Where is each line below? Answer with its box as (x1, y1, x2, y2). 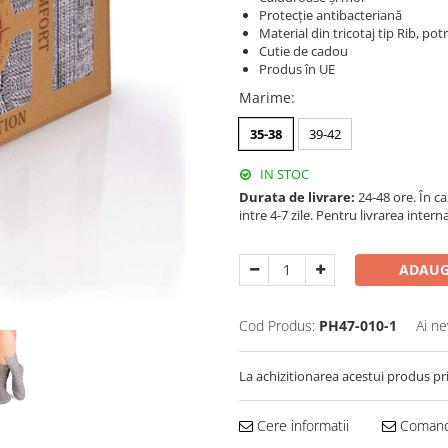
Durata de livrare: (239, 188, 355, 206)
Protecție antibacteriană (259, 6, 402, 24)
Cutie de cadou (259, 42, 348, 60)
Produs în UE (259, 60, 335, 78)
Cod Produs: (239, 316, 315, 335)
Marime (239, 88, 291, 107)
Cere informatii (253, 416, 349, 435)
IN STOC (257, 165, 309, 183)
